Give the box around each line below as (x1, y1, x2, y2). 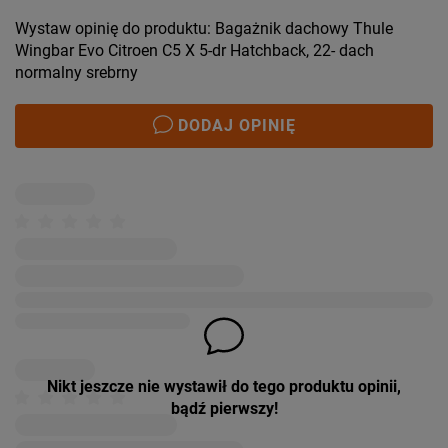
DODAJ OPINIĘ (177, 116, 296, 136)
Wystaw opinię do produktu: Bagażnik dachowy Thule (15, 19, 393, 39)
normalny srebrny (15, 63, 138, 83)
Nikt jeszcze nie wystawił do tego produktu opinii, (47, 377, 401, 397)
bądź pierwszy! (170, 399, 278, 419)
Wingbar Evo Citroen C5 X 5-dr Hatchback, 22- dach (15, 41, 374, 61)
